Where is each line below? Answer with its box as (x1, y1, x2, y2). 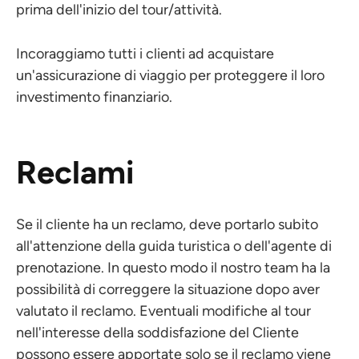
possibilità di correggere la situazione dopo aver (16, 280, 320, 298)
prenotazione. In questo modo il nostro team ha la (16, 259, 330, 276)
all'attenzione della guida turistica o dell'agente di (16, 237, 332, 255)
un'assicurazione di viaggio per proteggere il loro (16, 67, 325, 84)
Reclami (16, 153, 134, 192)
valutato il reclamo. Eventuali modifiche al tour (16, 302, 311, 320)
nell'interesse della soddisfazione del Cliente (16, 324, 299, 341)
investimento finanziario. (16, 88, 172, 106)
